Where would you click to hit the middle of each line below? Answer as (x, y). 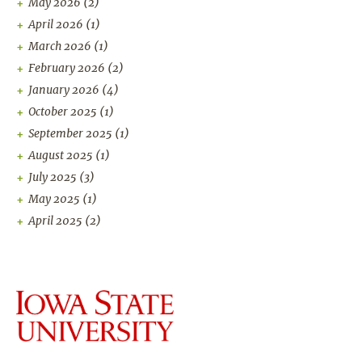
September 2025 (70, 134)
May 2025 (54, 199)
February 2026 (67, 68)
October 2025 (63, 112)
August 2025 (61, 156)
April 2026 (56, 25)
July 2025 (53, 177)
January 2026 (64, 90)
